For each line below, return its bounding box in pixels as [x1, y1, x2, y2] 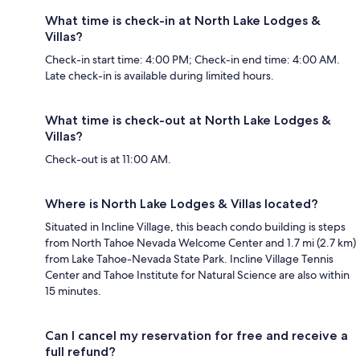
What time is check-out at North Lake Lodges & [45, 112, 331, 129]
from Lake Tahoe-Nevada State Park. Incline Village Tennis [45, 252, 333, 267]
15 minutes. [45, 284, 101, 299]
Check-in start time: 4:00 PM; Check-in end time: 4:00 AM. [45, 52, 340, 67]
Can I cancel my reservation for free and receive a [45, 328, 348, 344]
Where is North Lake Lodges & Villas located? [45, 196, 318, 212]
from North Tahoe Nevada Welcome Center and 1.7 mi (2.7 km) [45, 235, 356, 251]
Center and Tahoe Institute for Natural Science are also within [45, 268, 350, 283]
